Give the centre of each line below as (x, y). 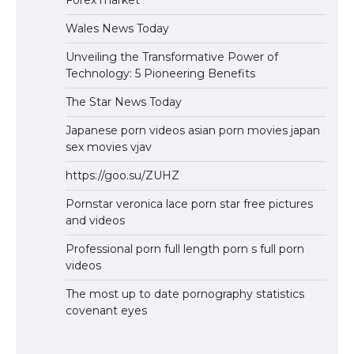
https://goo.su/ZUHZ (122, 175)
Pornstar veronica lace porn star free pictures (189, 203)
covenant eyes (106, 310)
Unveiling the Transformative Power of (172, 56)
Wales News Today (117, 28)
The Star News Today (124, 102)
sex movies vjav (109, 147)
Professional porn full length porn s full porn (185, 249)
